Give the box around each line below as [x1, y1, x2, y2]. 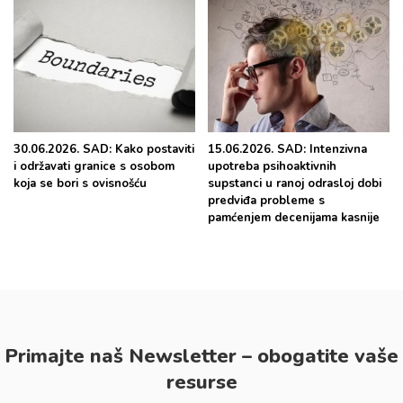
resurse [166, 369, 237, 396]
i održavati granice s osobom [13, 158, 175, 175]
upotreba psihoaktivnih [208, 158, 336, 175]
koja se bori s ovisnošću [13, 175, 150, 192]
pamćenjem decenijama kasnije [208, 210, 380, 226]
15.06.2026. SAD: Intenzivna [208, 141, 367, 157]
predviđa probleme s [208, 193, 325, 209]
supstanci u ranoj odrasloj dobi [208, 175, 381, 192]
